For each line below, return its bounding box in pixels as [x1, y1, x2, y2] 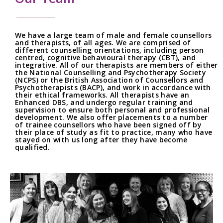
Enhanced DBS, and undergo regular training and [15, 97, 193, 107]
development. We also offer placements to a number [15, 112, 208, 122]
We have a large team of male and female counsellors [15, 30, 212, 40]
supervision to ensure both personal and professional [15, 105, 210, 114]
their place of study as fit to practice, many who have [15, 127, 213, 137]
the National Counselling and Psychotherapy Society [15, 67, 206, 77]
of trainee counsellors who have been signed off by [15, 119, 202, 129]
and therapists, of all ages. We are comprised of [15, 37, 191, 47]
